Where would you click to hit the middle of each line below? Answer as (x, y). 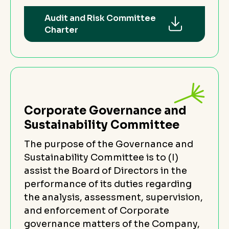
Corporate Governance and (105, 110)
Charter (61, 30)
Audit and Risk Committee (100, 18)
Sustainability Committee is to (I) (101, 157)
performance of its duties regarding (108, 184)
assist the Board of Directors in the (106, 170)
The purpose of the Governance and (109, 144)
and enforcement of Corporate (97, 210)
